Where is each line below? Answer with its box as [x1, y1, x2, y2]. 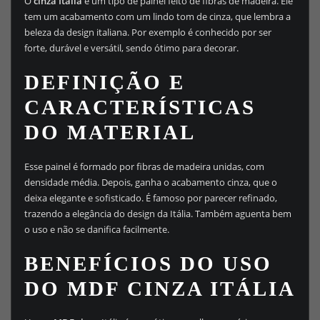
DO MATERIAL [24, 121, 196, 144]
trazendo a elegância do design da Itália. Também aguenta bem [24, 206, 291, 220]
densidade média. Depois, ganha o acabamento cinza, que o [24, 175, 277, 189]
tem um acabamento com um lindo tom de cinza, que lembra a [24, 10, 291, 24]
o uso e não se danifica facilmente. [24, 222, 169, 236]
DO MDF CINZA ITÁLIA [24, 276, 296, 300]
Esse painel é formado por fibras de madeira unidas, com [24, 159, 264, 173]
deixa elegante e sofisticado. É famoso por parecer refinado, [24, 191, 277, 204]
